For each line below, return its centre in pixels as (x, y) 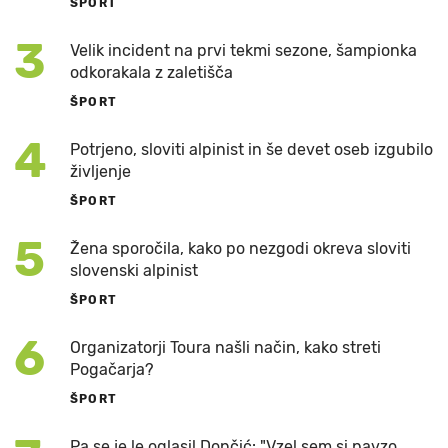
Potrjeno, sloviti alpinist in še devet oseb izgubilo (251, 150)
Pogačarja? (112, 370)
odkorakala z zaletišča (151, 73)
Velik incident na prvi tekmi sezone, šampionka (243, 51)
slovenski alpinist (134, 271)
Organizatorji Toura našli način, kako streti (225, 348)
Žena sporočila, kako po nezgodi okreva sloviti (240, 249)
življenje (100, 172)
